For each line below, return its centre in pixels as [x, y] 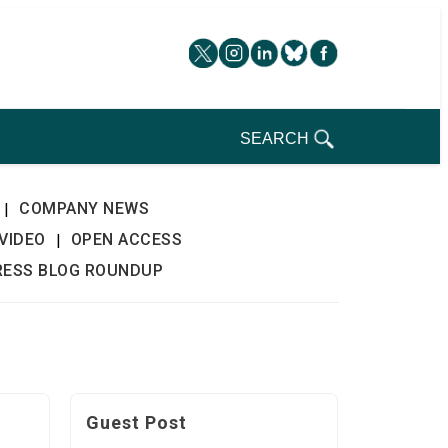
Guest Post [137, 422]
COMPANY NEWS [84, 208]
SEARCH [274, 138]
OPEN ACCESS [126, 239]
